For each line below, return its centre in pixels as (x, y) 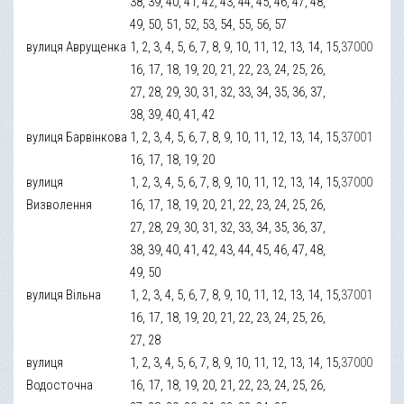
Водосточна (60, 385)
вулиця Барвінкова (77, 137)
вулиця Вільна (64, 294)
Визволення (60, 204)
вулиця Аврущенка (77, 46)
